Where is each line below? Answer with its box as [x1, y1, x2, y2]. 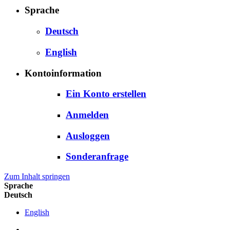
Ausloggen [66, 130, 110, 141]
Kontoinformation [25, 67, 102, 79]
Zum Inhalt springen [4, 172, 70, 181]
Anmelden [66, 109, 109, 120]
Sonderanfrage [66, 151, 128, 162]
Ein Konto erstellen [66, 88, 146, 100]
